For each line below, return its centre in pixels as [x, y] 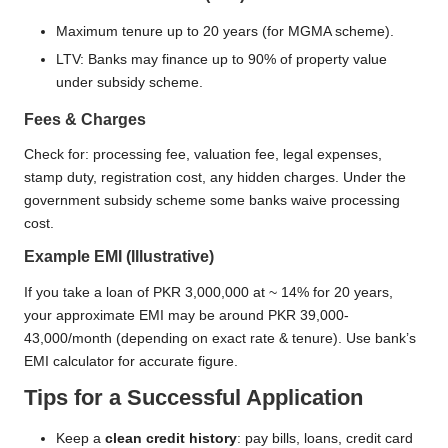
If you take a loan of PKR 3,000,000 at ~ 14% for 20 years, [208, 292]
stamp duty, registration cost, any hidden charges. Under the [215, 178]
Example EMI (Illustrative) [119, 257]
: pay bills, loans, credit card [325, 438]
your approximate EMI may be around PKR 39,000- [186, 315]
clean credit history [171, 438]
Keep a [80, 438]
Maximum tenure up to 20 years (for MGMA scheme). [225, 31]
